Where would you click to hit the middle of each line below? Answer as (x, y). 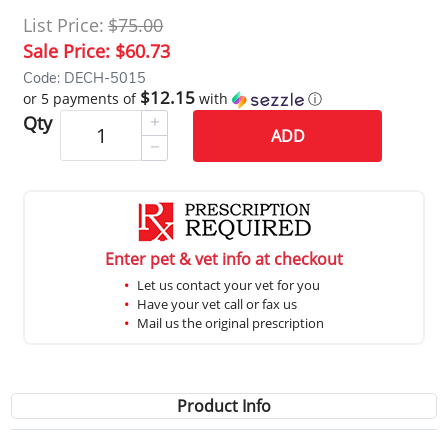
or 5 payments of (82, 98)
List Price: (64, 24)
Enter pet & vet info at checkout (224, 258)
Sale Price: (69, 50)
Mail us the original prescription (230, 322)
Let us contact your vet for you (228, 284)
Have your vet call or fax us (217, 303)
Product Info (224, 405)
